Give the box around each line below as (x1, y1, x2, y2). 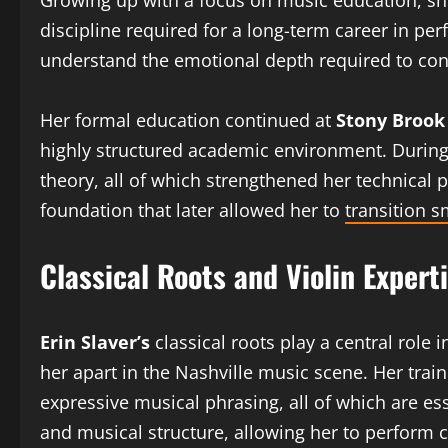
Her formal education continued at (40, 108, 336, 132)
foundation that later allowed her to (40, 198, 345, 222)
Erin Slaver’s (40, 330, 150, 354)
